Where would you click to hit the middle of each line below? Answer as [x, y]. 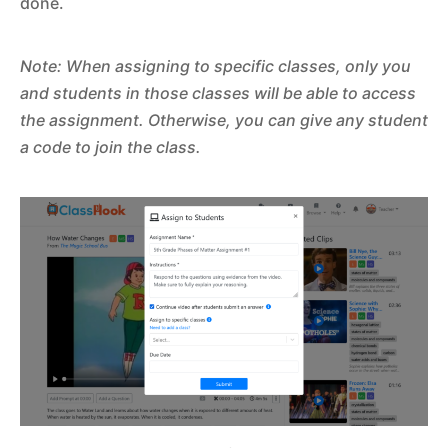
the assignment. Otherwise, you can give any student [224, 119]
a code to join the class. [110, 146]
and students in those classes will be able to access [218, 92]
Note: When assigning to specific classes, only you [215, 65]
